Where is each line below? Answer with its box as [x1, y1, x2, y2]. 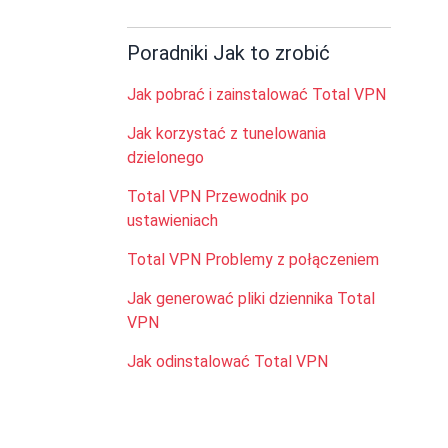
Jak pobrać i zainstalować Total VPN [127, 85, 386, 104]
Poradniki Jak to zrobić [127, 41, 330, 65]
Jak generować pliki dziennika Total [127, 289, 375, 308]
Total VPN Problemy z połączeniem [127, 250, 379, 269]
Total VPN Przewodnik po [127, 187, 309, 206]
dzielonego [127, 148, 204, 167]
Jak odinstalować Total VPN [127, 352, 328, 371]
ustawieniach [127, 211, 218, 230]
